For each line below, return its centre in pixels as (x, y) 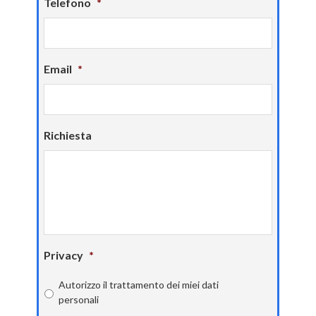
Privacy (64, 255)
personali (79, 299)
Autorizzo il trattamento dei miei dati (139, 285)
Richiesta (68, 135)
